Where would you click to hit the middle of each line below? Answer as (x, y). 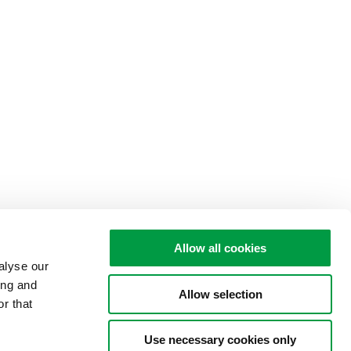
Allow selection (220, 294)
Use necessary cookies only (220, 340)
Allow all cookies (220, 248)
